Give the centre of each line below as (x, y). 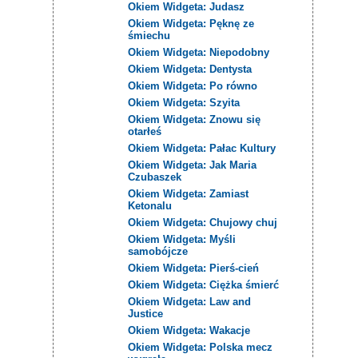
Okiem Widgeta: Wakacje (189, 330)
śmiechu (149, 35)
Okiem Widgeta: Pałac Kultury (202, 148)
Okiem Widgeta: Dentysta (190, 69)
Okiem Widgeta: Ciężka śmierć (204, 284)
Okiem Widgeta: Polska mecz (201, 347)
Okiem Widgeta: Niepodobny (199, 52)
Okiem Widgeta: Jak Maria (193, 165)
